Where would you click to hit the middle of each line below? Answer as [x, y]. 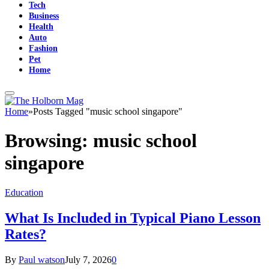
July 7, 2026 [88, 259]
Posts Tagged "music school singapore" [108, 111]
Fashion [43, 48]
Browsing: [49, 141]
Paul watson [42, 259]
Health [41, 26]
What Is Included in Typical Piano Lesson [133, 218]
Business [44, 16]
